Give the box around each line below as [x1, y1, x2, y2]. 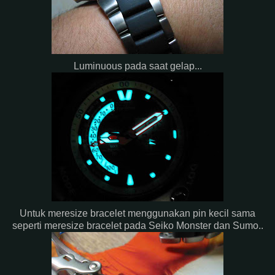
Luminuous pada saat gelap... [73, 60, 202, 71]
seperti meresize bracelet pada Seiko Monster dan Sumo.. [12, 220, 263, 231]
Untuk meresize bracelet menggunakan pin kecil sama [20, 207, 255, 219]
